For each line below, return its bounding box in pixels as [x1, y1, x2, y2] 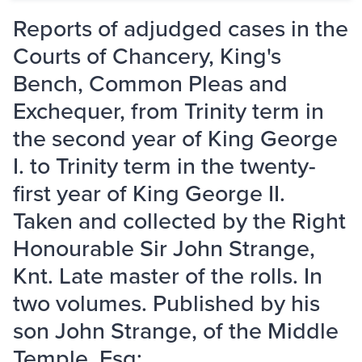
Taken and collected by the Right [13, 204, 346, 238]
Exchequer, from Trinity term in [13, 94, 324, 128]
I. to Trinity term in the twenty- [13, 149, 316, 183]
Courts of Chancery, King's [13, 39, 281, 73]
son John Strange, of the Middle [13, 314, 339, 347]
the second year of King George [13, 121, 338, 155]
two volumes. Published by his [13, 286, 320, 320]
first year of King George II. [13, 176, 285, 210]
